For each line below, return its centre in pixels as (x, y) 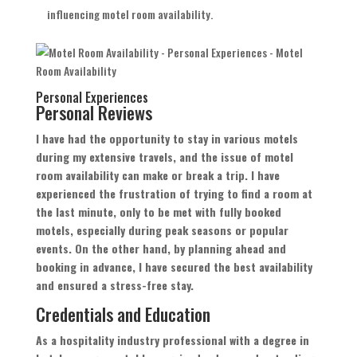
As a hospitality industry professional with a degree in (172, 340)
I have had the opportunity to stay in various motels (167, 139)
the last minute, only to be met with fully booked (158, 212)
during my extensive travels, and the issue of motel (164, 157)
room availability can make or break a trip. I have (157, 175)
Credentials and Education (123, 314)
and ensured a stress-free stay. (114, 285)
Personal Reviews (94, 113)
